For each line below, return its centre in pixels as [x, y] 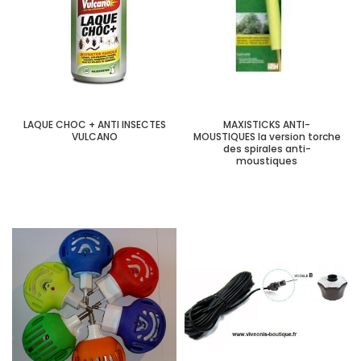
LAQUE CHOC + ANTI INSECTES [94, 124]
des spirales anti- [267, 149]
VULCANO [94, 137]
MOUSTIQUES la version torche [267, 137]
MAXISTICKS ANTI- [267, 124]
